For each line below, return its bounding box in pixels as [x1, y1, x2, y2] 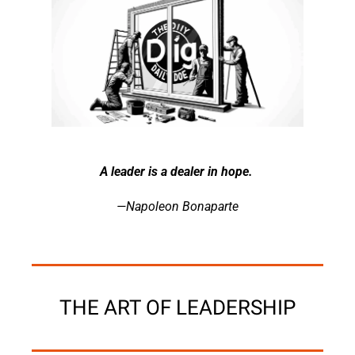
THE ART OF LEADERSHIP [59, 295, 296, 319]
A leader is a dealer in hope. [99, 163, 256, 179]
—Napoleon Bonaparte [116, 198, 239, 214]
